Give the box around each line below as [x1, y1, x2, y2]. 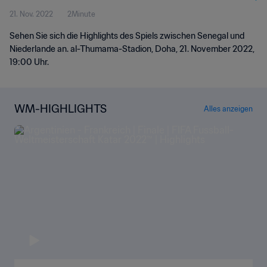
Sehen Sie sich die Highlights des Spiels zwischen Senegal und [10, 30, 244, 41]
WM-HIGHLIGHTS [14, 102, 107, 116]
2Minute [67, 10, 95, 18]
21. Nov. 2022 [10, 10, 53, 18]
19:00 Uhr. [10, 57, 49, 67]
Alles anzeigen [204, 104, 253, 113]
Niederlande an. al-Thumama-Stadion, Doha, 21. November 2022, [10, 44, 254, 54]
